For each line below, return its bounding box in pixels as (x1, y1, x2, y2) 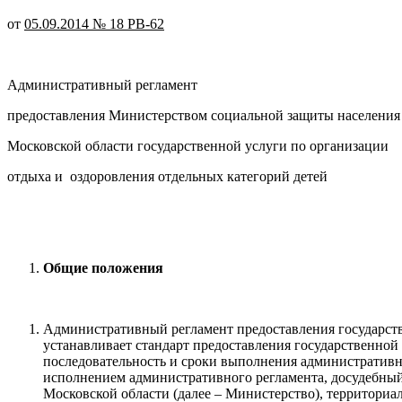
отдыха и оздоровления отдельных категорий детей (7, 168, 328, 184)
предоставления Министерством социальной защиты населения (7, 107, 400, 123)
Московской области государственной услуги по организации (7, 137, 389, 153)
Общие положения (43, 259, 163, 275)
